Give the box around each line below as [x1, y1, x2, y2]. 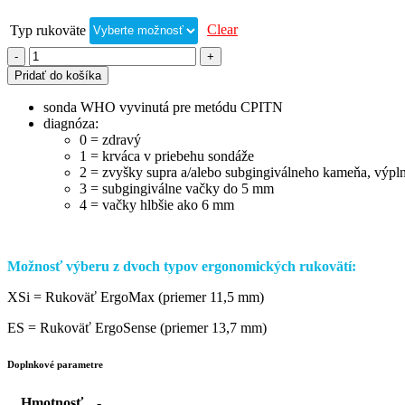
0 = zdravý [80, 131, 141, 147]
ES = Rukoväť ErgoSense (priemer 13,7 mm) [7, 319, 267, 335]
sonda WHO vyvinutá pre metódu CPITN [43, 99, 283, 115]
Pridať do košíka [14, 68, 101, 82]
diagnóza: [43, 115, 99, 131]
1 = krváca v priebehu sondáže [80, 147, 254, 164]
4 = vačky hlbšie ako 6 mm [80, 196, 234, 212]
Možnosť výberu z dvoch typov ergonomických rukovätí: [7, 258, 356, 274]
